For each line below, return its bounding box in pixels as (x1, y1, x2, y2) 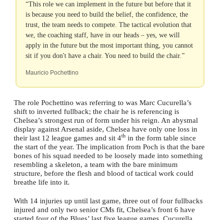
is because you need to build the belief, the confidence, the (26, 11, 188, 18)
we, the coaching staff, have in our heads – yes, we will (26, 31, 180, 39)
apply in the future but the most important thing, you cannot (26, 42, 193, 49)
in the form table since (126, 134, 196, 142)
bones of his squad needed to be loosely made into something (14, 152, 203, 160)
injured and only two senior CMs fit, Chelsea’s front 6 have (14, 206, 195, 214)
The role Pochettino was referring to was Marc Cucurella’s (14, 99, 192, 107)
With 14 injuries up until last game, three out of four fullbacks (14, 197, 203, 205)
